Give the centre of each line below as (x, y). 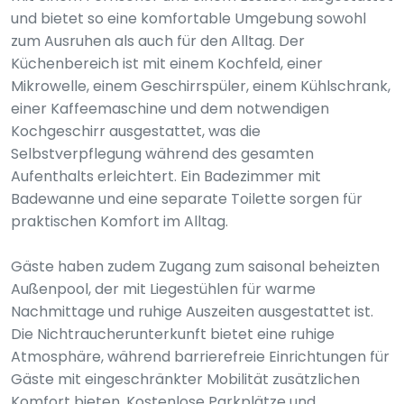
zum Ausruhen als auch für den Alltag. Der (158, 41)
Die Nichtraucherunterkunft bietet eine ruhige (173, 334)
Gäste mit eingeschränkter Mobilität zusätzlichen (185, 379)
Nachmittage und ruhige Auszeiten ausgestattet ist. (192, 312)
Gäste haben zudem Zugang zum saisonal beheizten (195, 266)
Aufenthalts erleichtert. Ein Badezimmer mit (166, 176)
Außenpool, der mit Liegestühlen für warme (163, 289)
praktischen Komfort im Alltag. (119, 221)
